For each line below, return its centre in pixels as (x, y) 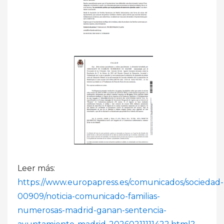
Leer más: (36, 168)
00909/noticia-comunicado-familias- (89, 196)
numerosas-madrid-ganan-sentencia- (92, 210)
